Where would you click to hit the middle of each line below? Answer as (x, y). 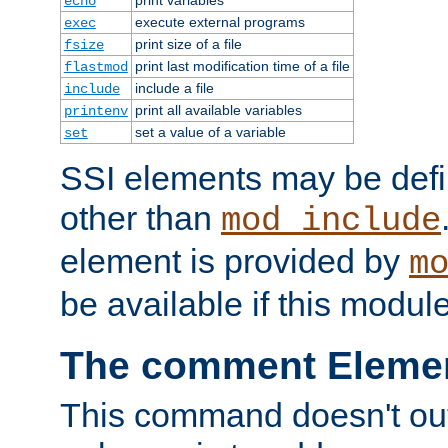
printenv (95, 110)
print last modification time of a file (242, 65)
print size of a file (188, 43)
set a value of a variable (210, 131)
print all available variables (218, 109)
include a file (174, 87)
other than (140, 217)
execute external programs (219, 21)
